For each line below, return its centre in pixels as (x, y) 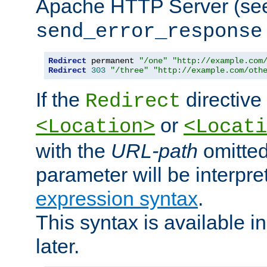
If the (60, 100)
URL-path (154, 151)
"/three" (129, 71)
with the (73, 151)
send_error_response (149, 32)
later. (58, 246)
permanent (113, 61)
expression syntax (117, 199)
